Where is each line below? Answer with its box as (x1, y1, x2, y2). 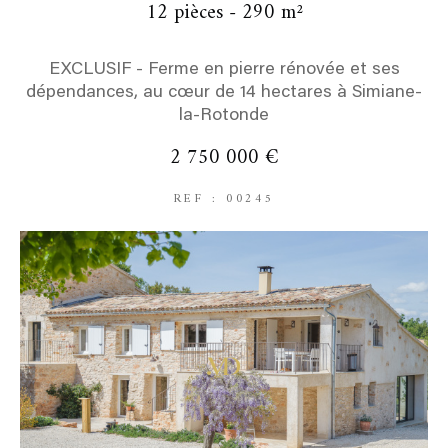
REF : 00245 (173, 188, 275, 210)
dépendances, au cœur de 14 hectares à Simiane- (26, 83, 422, 102)
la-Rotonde (179, 106, 269, 125)
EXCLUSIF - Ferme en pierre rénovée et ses (48, 60, 400, 79)
